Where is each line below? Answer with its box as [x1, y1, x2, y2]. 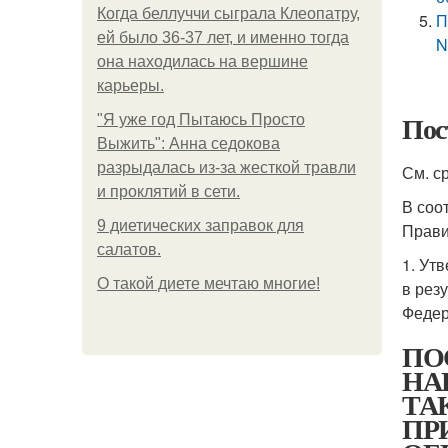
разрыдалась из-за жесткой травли [97, 159, 356, 176]
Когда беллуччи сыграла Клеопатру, [97, 5, 360, 22]
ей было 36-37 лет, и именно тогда [97, 29, 349, 46]
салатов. [97, 241, 161, 258]
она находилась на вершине [97, 53, 308, 70]
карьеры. [97, 77, 164, 94]
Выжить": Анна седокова [97, 135, 280, 152]
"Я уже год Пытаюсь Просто [97, 111, 305, 128]
